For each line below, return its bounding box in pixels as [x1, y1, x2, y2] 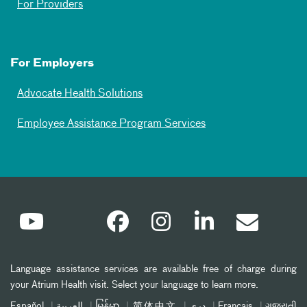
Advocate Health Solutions [17, 88, 143, 99]
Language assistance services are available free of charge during [10, 264, 297, 274]
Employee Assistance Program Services [17, 118, 206, 130]
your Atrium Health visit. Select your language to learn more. [10, 280, 258, 290]
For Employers [10, 58, 94, 69]
